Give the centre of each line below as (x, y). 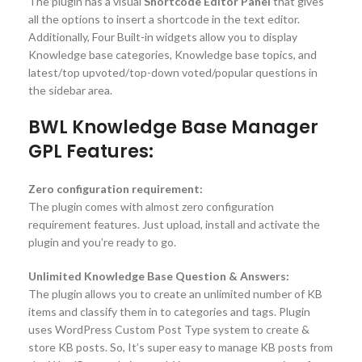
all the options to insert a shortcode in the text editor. (164, 19)
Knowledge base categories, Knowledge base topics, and (173, 54)
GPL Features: (91, 151)
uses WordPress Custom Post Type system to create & (169, 329)
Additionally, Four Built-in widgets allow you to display (163, 36)
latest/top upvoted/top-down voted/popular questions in (173, 72)
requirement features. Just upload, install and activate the (174, 224)
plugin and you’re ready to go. (102, 242)
